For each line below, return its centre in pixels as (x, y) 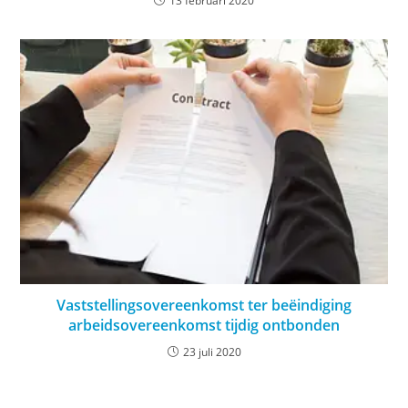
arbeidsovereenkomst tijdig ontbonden (204, 326)
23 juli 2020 (212, 352)
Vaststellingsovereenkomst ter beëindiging (204, 306)
